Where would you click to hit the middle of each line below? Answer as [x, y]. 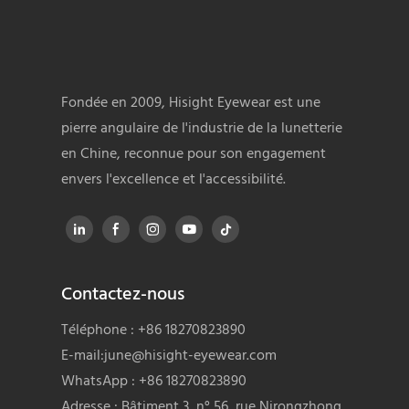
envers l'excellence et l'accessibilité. [174, 179]
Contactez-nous [123, 294]
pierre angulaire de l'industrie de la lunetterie [202, 128]
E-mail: [83, 356]
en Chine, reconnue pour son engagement [194, 154]
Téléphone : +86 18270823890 [154, 330]
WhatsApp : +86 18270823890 [154, 381]
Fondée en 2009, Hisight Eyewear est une [191, 103]
